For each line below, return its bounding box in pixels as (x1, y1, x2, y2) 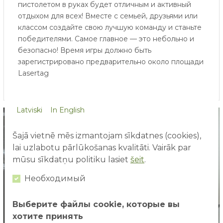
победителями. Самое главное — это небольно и (17, 34, 194, 43)
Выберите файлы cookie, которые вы (12, 199, 180, 209)
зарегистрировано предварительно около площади (17, 57, 204, 66)
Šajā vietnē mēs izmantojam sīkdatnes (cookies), (12, 130, 201, 140)
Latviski (16, 105, 42, 114)
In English (50, 105, 85, 114)
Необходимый (24, 173, 86, 183)
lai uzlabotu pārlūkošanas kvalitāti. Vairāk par (12, 142, 191, 152)
